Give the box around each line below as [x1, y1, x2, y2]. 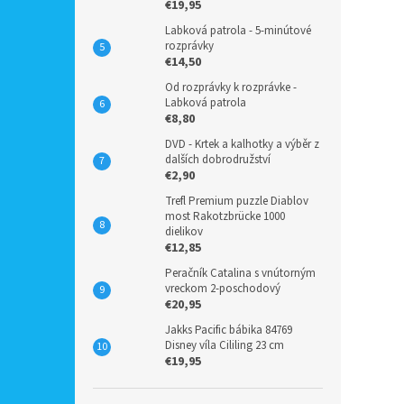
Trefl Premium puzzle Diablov [165, 193, 308, 209]
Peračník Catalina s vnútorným [165, 265, 316, 281]
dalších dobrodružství [165, 151, 271, 168]
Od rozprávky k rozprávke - [165, 79, 297, 96]
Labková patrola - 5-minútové [165, 23, 311, 39]
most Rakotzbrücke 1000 [165, 208, 285, 225]
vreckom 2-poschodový [165, 280, 280, 297]
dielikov [165, 224, 203, 240]
